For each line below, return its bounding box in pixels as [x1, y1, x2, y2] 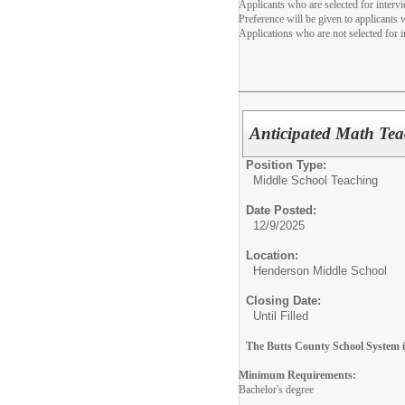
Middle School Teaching [253, 173, 378, 187]
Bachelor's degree [239, 382, 314, 396]
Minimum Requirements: [239, 368, 356, 381]
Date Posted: [246, 202, 316, 217]
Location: [246, 248, 298, 262]
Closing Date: [246, 293, 321, 307]
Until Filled [253, 308, 308, 323]
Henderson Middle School [253, 263, 387, 278]
